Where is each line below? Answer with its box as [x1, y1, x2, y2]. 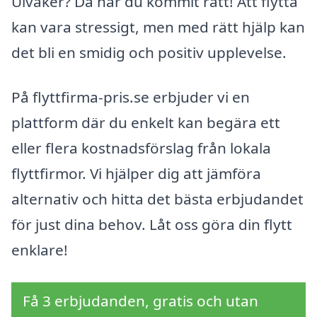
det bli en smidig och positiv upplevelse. [11, 42, 287, 62]
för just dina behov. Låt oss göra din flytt [11, 214, 292, 235]
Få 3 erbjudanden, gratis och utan [23, 291, 258, 311]
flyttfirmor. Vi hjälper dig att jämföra [11, 163, 261, 184]
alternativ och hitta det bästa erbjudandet [11, 189, 304, 209]
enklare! [11, 240, 68, 260]
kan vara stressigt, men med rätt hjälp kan [11, 16, 305, 37]
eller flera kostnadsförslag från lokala [11, 138, 271, 158]
